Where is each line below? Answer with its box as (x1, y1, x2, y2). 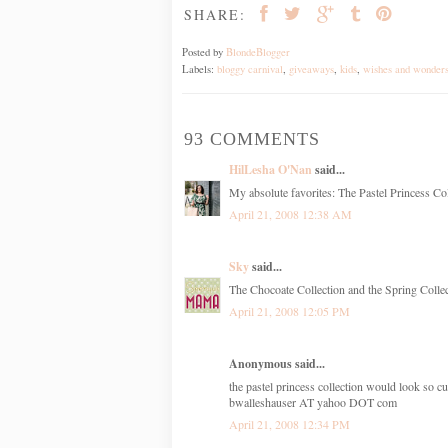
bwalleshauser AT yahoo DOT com (229, 393, 397, 410)
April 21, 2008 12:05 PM (229, 302, 350, 319)
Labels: (182, 61, 217, 76)
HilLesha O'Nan (229, 160, 312, 178)
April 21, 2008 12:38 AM (229, 205, 352, 222)
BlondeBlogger (226, 44, 290, 59)
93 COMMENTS (184, 128, 320, 149)
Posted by (182, 44, 226, 59)
